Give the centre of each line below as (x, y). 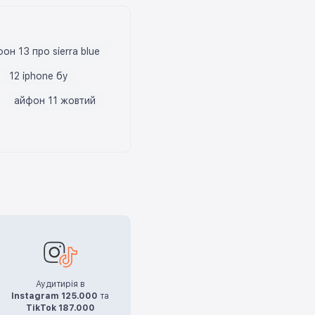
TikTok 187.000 (60, 308)
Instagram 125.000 (55, 296)
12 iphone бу (39, 76)
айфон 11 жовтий (55, 100)
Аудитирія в (60, 284)
